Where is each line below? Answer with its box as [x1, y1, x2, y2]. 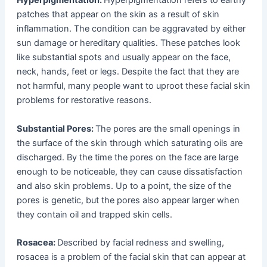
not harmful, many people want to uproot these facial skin [16, 80, 250, 92]
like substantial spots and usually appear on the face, [16, 52, 231, 63]
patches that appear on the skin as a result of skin [16, 9, 219, 20]
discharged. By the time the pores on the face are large [16, 151, 238, 163]
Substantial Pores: [16, 123, 95, 134]
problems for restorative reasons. [16, 95, 151, 106]
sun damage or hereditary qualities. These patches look [16, 38, 240, 49]
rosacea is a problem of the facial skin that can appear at [16, 252, 246, 263]
